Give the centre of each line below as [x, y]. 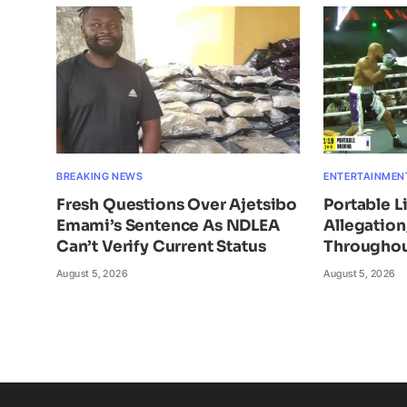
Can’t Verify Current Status [161, 247]
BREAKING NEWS [100, 177]
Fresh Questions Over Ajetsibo [177, 205]
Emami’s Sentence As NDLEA [168, 226]
